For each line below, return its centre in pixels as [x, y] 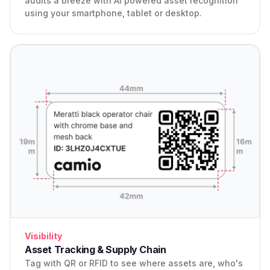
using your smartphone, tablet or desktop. [113, 13]
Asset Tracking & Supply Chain [96, 250]
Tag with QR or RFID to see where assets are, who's [134, 263]
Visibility [43, 236]
